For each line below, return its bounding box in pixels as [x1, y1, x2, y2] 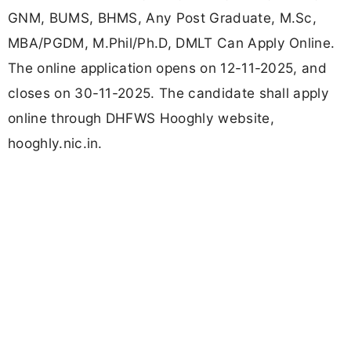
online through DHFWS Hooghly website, [8, 110, 274, 127]
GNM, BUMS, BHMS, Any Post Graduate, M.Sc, [8, 9, 317, 27]
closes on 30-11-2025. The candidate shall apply [8, 85, 330, 102]
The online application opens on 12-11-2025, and [8, 60, 327, 77]
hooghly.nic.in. [8, 135, 103, 152]
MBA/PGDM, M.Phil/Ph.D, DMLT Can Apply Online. [8, 34, 335, 52]
